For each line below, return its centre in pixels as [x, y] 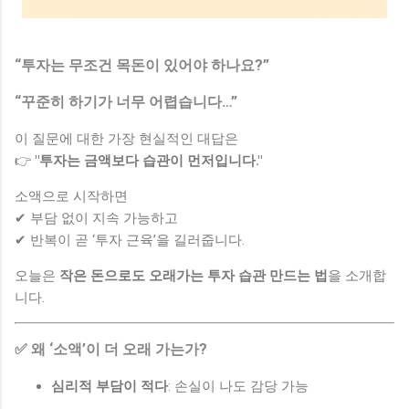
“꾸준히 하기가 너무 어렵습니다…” [126, 101]
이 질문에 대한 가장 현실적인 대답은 [126, 138]
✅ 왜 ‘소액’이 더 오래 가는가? [111, 349]
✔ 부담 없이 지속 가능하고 [96, 218]
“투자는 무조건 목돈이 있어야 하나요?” [142, 65]
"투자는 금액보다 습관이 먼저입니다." [148, 160]
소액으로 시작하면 [71, 196]
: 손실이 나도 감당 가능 [238, 386]
